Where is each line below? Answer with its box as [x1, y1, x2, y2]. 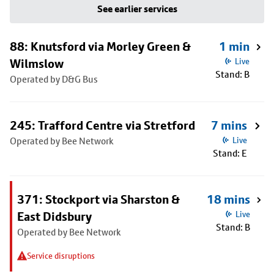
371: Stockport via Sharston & [17, 192, 180, 207]
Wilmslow [10, 56, 64, 71]
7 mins [211, 118, 247, 133]
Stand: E [213, 147, 247, 159]
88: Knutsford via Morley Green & [10, 39, 191, 54]
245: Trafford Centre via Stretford [10, 118, 195, 133]
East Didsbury [17, 209, 92, 224]
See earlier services [97, 2, 177, 15]
